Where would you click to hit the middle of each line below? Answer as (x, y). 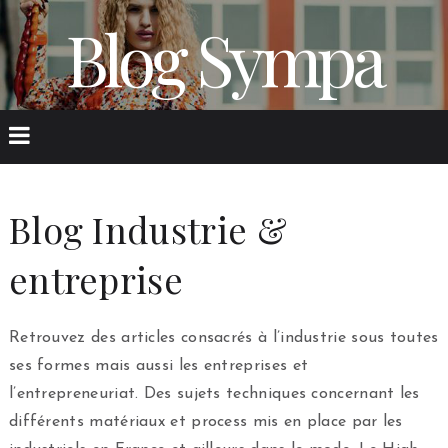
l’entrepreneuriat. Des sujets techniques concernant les (214, 394)
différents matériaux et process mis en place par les (205, 422)
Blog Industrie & (147, 229)
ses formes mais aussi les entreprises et (158, 366)
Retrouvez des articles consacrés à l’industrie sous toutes (223, 338)
